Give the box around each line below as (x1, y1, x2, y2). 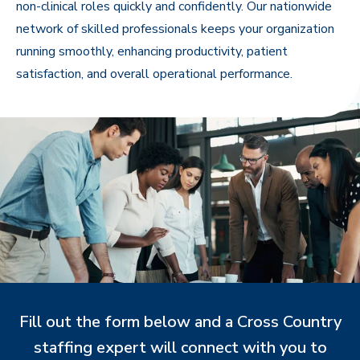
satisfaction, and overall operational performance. (16, 65, 292, 83)
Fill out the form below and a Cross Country (18, 311, 342, 333)
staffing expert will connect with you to (33, 337, 327, 358)
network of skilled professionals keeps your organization (16, 20, 334, 38)
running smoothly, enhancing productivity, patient (16, 43, 288, 60)
